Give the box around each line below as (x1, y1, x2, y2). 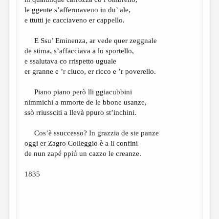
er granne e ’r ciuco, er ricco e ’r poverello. (24, 67, 156, 75)
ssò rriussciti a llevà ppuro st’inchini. (24, 109, 137, 116)
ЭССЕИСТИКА (8, 16, 59, 25)
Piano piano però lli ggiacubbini (24, 88, 132, 96)
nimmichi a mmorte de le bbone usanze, (24, 98, 147, 106)
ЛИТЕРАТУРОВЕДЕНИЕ (8, 33, 93, 42)
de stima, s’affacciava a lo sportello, (24, 47, 134, 55)
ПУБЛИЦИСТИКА (8, 67, 73, 76)
